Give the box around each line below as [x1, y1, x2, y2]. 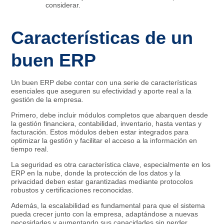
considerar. [45, 1, 81, 9]
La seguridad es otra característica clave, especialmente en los [11, 160, 211, 169]
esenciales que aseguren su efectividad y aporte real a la [11, 87, 192, 95]
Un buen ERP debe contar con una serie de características [11, 78, 197, 87]
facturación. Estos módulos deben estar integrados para [11, 128, 189, 136]
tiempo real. [11, 145, 49, 153]
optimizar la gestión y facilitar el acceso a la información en [11, 136, 197, 145]
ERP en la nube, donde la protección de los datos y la [11, 169, 181, 177]
